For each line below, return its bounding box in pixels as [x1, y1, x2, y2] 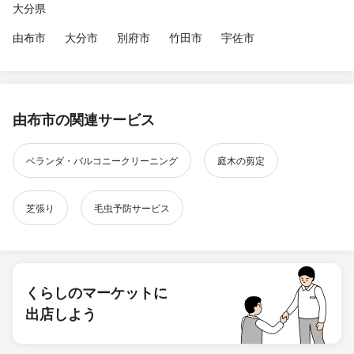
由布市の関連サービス [13, 109, 155, 130]
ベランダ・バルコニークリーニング [26, 153, 178, 168]
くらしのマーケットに [25, 282, 168, 303]
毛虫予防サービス [94, 201, 170, 215]
